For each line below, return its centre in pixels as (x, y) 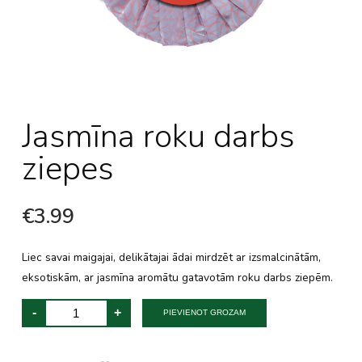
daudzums (71, 337)
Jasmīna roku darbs (158, 137)
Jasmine (65, 303)
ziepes (67, 169)
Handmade (73, 315)
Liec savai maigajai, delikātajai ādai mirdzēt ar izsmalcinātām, (171, 258)
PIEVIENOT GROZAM (204, 313)
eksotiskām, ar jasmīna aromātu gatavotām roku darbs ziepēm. (177, 278)
